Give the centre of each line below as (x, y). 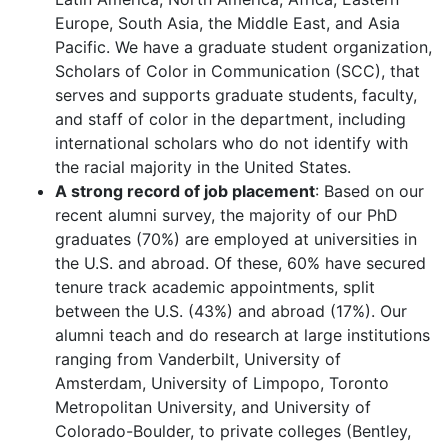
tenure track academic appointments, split (215, 287)
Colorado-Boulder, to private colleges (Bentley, (233, 431)
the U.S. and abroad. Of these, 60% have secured (240, 263)
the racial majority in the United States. (203, 167)
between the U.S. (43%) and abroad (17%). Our (231, 311)
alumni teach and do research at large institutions (242, 335)
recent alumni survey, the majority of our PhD (226, 215)
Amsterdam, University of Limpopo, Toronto (222, 383)
